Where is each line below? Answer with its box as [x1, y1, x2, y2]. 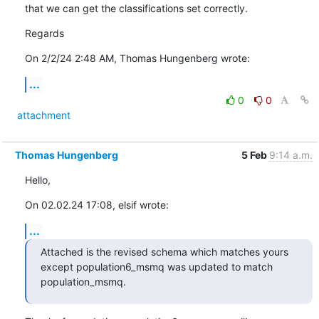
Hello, [24, 173, 51, 186]
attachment [16, 108, 70, 121]
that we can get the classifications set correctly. [24, 1, 248, 14]
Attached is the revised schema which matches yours [40, 245, 288, 258]
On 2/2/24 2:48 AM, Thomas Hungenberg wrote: [24, 51, 250, 64]
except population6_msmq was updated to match [40, 260, 273, 273]
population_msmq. [40, 275, 126, 288]
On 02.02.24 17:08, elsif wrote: [24, 198, 169, 211]
